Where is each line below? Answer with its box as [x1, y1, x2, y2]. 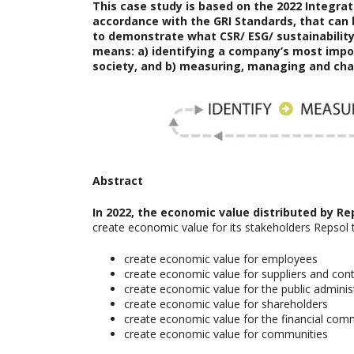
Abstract [92, 172, 146, 188]
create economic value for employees [124, 250, 318, 266]
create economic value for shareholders [124, 296, 328, 311]
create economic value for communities [124, 326, 328, 341]
